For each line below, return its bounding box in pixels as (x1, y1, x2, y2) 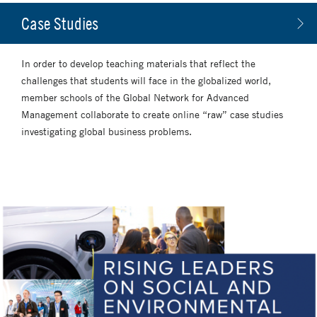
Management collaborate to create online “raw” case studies (21, 107, 283, 120)
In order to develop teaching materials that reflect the (21, 56, 255, 69)
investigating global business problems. (21, 124, 192, 137)
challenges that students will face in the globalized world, (21, 73, 271, 86)
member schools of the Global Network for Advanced (21, 90, 249, 103)
